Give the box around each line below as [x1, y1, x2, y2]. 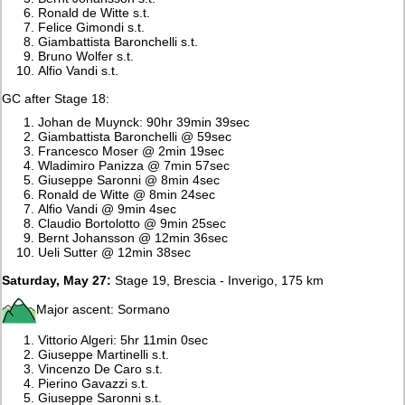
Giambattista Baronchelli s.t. [38, 33, 199, 49]
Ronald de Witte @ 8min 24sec [38, 186, 216, 202]
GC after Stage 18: [2, 90, 110, 106]
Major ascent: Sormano [36, 301, 171, 316]
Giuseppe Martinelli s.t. [38, 346, 170, 362]
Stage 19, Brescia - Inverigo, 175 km [111, 272, 325, 287]
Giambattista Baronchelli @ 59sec [38, 128, 232, 144]
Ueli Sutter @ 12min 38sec [38, 244, 192, 259]
